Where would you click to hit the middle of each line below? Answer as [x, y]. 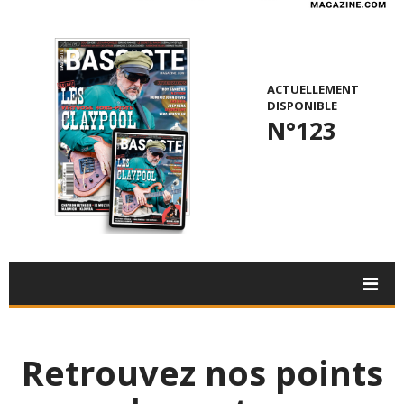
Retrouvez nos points [202, 373]
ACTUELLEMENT [312, 90]
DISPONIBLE [302, 106]
